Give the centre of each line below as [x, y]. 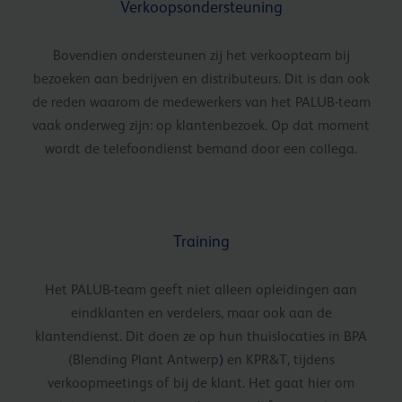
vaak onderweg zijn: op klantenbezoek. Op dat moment [201, 125]
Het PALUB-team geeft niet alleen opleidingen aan [201, 289]
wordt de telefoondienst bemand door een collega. [201, 149]
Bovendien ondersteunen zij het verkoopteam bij [201, 55]
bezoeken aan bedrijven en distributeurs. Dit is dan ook [201, 79]
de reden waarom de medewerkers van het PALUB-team [201, 102]
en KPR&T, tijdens [279, 359]
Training [201, 241]
